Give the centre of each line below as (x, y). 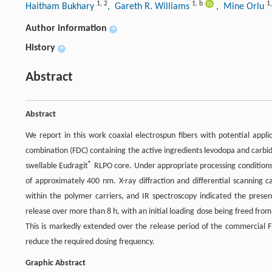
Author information (66, 29)
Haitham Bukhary (61, 7)
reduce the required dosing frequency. (90, 242)
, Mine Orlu (241, 7)
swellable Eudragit (57, 166)
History (40, 48)
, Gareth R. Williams (150, 7)
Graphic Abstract (56, 263)
